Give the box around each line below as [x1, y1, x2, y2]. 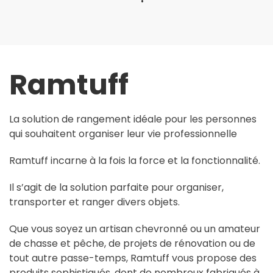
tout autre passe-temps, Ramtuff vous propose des [9, 250, 257, 265]
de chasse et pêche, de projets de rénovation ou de [9, 236, 255, 250]
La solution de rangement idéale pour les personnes [9, 112, 257, 126]
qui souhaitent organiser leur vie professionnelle [9, 126, 237, 141]
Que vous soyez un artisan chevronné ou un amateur [9, 221, 260, 236]
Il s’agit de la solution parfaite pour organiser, [9, 180, 224, 194]
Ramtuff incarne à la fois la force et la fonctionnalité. [9, 153, 260, 168]
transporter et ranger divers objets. [9, 194, 180, 209]
